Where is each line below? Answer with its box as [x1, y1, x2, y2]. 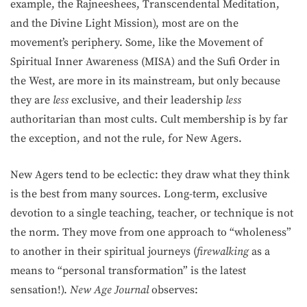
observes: [151, 283, 198, 297]
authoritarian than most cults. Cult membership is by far [10, 112, 288, 126]
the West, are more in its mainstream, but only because [10, 74, 280, 88]
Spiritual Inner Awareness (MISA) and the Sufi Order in [10, 55, 280, 69]
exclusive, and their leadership [71, 93, 225, 107]
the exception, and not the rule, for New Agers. [10, 132, 242, 145]
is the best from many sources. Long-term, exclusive [10, 187, 267, 201]
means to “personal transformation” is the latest [10, 264, 246, 278]
